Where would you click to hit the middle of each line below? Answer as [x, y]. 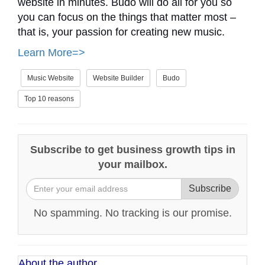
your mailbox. [132, 164]
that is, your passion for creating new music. [121, 32]
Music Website [51, 78]
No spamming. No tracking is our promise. [132, 213]
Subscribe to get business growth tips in [132, 149]
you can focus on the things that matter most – [127, 17]
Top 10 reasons [49, 98]
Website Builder [118, 78]
